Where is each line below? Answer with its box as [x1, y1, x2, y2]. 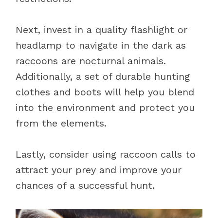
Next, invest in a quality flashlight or [16, 24, 187, 36]
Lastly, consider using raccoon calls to [16, 148, 196, 160]
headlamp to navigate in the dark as [16, 39, 186, 51]
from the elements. [16, 117, 107, 129]
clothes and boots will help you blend [16, 86, 194, 98]
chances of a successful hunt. [16, 180, 155, 191]
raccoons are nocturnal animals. [16, 55, 166, 67]
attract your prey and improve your [16, 164, 182, 176]
